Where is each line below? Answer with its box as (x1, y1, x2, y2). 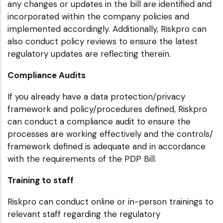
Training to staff (7, 174, 74, 186)
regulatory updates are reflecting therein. (7, 48, 171, 59)
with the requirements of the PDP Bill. (7, 153, 156, 164)
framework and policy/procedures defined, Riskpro (7, 103, 207, 114)
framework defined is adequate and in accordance (7, 140, 206, 152)
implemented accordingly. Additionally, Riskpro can (7, 23, 207, 34)
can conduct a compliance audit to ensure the (7, 115, 191, 127)
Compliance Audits (7, 69, 86, 81)
